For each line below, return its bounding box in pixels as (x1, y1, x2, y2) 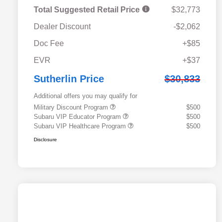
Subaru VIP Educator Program (34, 113, 123, 121)
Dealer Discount (34, 22, 91, 31)
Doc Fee (34, 39, 64, 48)
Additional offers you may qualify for (34, 92, 137, 100)
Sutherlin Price (34, 73, 104, 85)
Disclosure (34, 137, 57, 143)
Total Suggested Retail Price (34, 5, 142, 14)
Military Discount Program (34, 104, 110, 111)
